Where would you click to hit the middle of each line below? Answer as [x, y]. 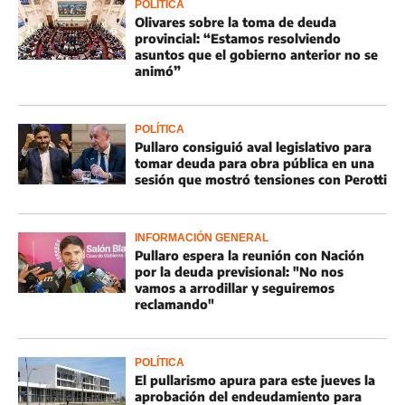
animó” [158, 71]
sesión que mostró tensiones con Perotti [261, 179]
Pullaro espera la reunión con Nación [250, 255]
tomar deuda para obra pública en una [254, 163]
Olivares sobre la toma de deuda [235, 22]
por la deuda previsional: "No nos [239, 272]
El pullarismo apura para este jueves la [255, 380]
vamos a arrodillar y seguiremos [235, 288]
